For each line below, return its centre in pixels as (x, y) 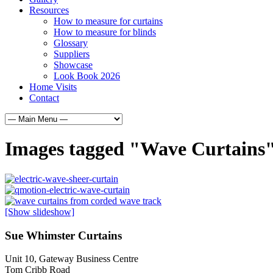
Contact (44, 98)
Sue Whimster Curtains (63, 235)
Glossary (71, 43)
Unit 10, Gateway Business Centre (72, 259)
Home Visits (53, 87)
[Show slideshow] (40, 211)
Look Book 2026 (87, 76)
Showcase (73, 65)
